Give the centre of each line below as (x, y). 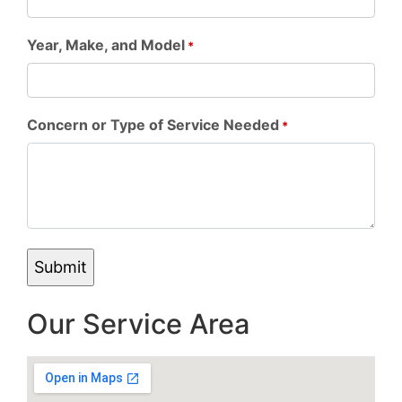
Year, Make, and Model (106, 44)
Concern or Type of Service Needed (153, 125)
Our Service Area (138, 323)
